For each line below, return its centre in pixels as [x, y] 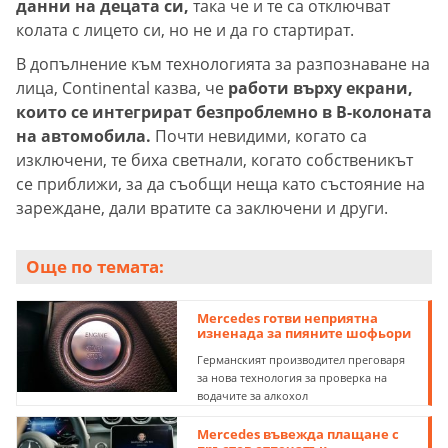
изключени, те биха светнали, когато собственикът [214, 159]
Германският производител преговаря [301, 359]
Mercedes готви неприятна [288, 317]
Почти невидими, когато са [259, 135]
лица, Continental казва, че [122, 87]
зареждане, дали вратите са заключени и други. [202, 207]
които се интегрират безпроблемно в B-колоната [224, 111]
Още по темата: [95, 266]
